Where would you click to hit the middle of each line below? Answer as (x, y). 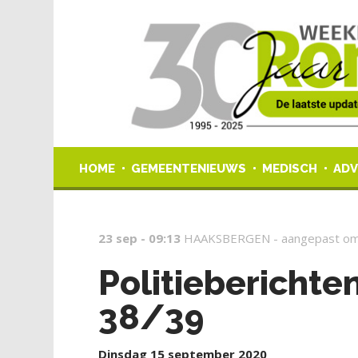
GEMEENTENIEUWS (189, 169)
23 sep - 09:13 (140, 238)
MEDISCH (290, 169)
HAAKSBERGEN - (233, 238)
